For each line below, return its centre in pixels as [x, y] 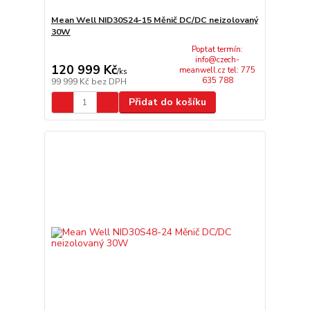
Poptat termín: [218, 49]
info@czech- [218, 60]
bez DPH [109, 82]
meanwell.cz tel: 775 [218, 70]
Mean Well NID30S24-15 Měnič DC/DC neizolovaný [154, 20]
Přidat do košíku [167, 102]
